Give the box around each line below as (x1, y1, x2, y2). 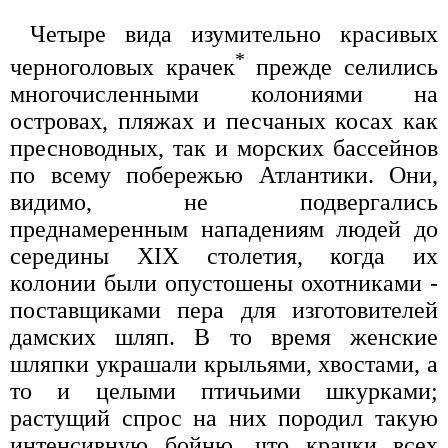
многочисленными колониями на (10, 80, 438, 107)
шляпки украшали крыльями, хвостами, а (10, 350, 438, 377)
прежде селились (244, 53, 439, 80)
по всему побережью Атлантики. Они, (10, 161, 438, 188)
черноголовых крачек (10, 53, 235, 80)
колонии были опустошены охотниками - (10, 269, 438, 296)
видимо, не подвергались (10, 188, 438, 215)
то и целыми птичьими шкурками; (10, 377, 438, 404)
